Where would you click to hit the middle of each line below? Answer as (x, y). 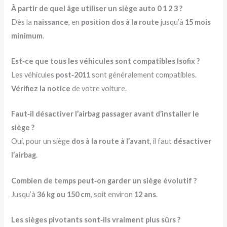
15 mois (198, 22)
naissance (51, 22)
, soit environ (113, 194)
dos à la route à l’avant (111, 141)
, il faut (162, 141)
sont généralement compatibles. (144, 75)
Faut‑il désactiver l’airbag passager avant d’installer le (105, 114)
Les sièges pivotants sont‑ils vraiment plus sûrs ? (96, 220)
